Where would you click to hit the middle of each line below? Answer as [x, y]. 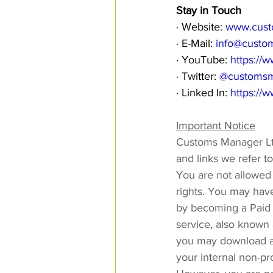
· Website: [201, 27]
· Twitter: [198, 76]
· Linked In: [203, 92]
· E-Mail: [196, 43]
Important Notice [216, 125]
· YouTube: [203, 59]
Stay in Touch [209, 10]
